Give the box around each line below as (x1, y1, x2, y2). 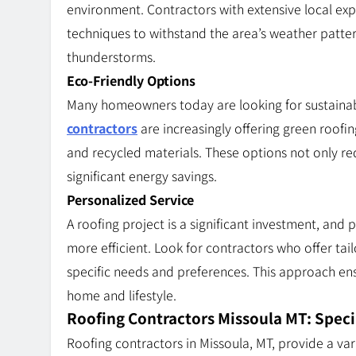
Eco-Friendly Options (67, 71, 195, 91)
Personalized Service (67, 190, 194, 210)
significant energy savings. (67, 166, 217, 186)
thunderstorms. (67, 47, 156, 67)
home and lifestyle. (67, 285, 176, 305)
